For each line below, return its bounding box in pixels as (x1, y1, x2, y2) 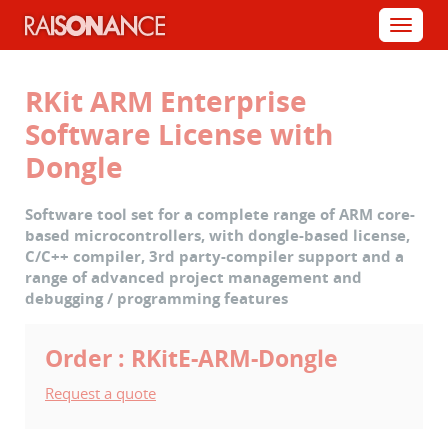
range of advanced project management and (25, 267, 362, 287)
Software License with (25, 115, 333, 153)
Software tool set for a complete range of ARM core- (25, 204, 415, 224)
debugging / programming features (25, 288, 288, 308)
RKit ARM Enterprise (25, 82, 307, 120)
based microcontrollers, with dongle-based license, (25, 225, 410, 245)
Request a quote (45, 383, 156, 403)
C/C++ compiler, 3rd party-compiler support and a (25, 246, 404, 266)
